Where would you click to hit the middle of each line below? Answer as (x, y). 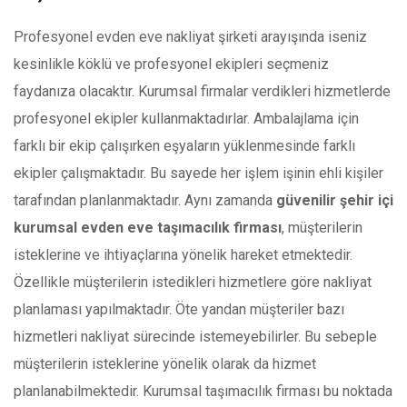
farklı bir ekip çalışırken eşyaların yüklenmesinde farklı (184, 146)
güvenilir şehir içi (335, 201)
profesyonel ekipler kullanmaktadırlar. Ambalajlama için (186, 119)
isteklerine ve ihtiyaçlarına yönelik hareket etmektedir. (183, 255)
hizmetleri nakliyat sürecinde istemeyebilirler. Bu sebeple (195, 337)
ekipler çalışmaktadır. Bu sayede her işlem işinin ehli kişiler (199, 174)
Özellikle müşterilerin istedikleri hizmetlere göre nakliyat (193, 283)
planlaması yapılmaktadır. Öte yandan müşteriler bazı (179, 310)
